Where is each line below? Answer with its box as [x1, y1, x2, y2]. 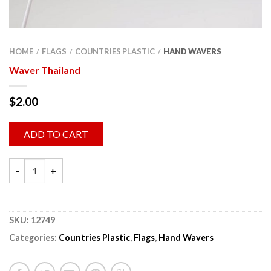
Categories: [9, 232, 59, 243]
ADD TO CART [24, 128, 88, 140]
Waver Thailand [9, 64, 80, 76]
